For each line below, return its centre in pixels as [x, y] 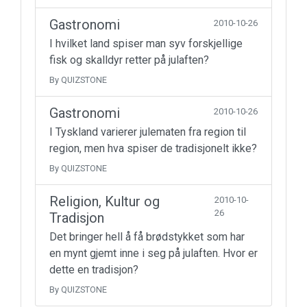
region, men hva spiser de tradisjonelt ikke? [153, 148]
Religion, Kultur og [105, 201]
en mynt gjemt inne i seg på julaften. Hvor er [153, 253]
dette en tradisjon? [94, 270]
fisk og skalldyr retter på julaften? [129, 60]
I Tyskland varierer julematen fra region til [148, 132]
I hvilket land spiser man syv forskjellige [146, 44]
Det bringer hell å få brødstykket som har [147, 237]
